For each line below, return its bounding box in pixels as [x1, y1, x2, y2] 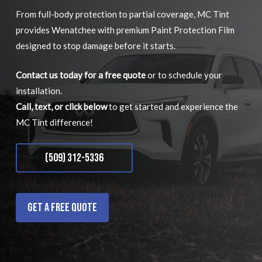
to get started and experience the [106, 101, 238, 112]
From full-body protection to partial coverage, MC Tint [15, 9, 229, 20]
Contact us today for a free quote [15, 69, 146, 80]
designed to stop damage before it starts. [15, 40, 175, 51]
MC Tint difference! [15, 116, 93, 127]
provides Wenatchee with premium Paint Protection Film [15, 25, 235, 36]
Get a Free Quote [27, 201, 98, 215]
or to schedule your [145, 69, 222, 80]
